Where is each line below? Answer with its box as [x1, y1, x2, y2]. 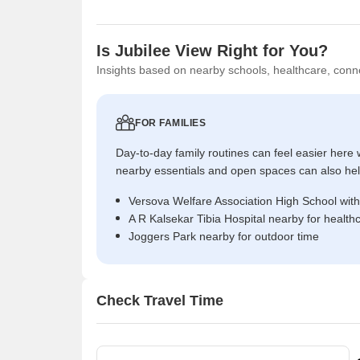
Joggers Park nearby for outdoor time [129, 229, 319, 243]
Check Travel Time [96, 292, 223, 309]
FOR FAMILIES [135, 117, 206, 129]
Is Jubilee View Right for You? [96, 41, 328, 59]
